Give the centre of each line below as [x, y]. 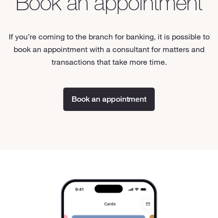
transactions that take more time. [109, 62]
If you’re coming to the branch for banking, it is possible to [109, 36]
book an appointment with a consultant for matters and [109, 49]
